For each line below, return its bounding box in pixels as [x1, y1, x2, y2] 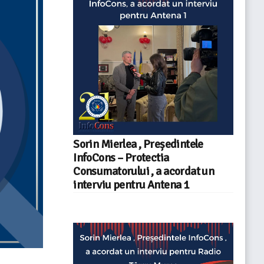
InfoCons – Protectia [73, 150, 169, 165]
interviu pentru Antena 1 [73, 177, 190, 192]
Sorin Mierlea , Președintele [73, 137, 203, 151]
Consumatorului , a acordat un [73, 164, 214, 179]
